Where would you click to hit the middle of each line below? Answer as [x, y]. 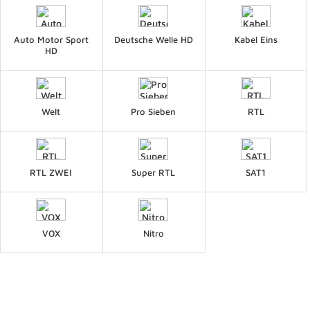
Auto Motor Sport [51, 39]
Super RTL [154, 172]
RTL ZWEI [51, 172]
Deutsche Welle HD [153, 39]
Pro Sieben [154, 111]
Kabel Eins [256, 39]
